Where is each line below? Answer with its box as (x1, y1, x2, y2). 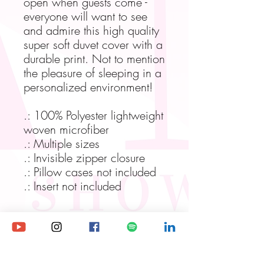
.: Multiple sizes (24, 136, 100, 152)
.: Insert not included (24, 178, 121, 194)
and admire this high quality (24, 22, 159, 39)
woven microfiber (24, 121, 109, 138)
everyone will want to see (24, 8, 147, 25)
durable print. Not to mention (24, 51, 165, 67)
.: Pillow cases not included (24, 164, 156, 180)
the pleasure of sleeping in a (24, 65, 161, 81)
